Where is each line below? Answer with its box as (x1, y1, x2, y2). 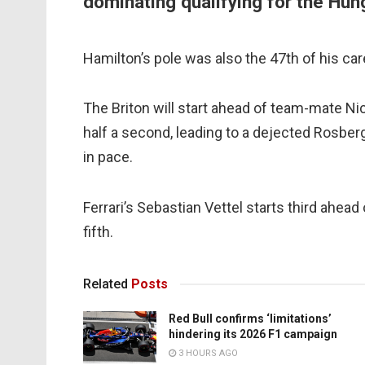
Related (83, 276, 128, 292)
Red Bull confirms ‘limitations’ (169, 312, 332, 326)
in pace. (83, 148, 133, 166)
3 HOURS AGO (176, 348, 238, 359)
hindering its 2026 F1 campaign (169, 328, 337, 341)
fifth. (83, 222, 113, 240)
